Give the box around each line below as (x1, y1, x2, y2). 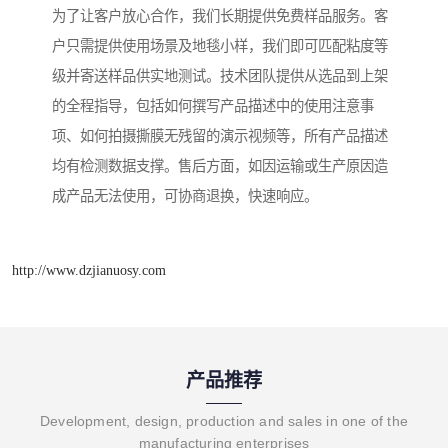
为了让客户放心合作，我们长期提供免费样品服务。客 (52, 7, 388, 24)
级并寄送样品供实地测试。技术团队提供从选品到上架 (52, 67, 388, 84)
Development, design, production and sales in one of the (39, 413, 408, 430)
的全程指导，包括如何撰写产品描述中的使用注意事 (52, 97, 374, 114)
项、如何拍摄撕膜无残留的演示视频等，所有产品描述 (52, 127, 388, 144)
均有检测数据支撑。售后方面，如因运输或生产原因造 (52, 157, 388, 174)
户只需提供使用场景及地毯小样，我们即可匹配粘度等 (52, 37, 388, 54)
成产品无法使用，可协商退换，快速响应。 (52, 187, 318, 204)
